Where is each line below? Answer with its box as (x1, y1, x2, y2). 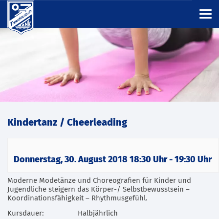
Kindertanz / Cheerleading (7, 117, 127, 128)
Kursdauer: (7, 209, 44, 217)
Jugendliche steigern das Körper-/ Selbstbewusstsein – (7, 185, 190, 193)
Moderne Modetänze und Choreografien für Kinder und (7, 176, 191, 184)
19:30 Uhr (175, 155, 212, 164)
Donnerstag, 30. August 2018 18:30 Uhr (14, 155, 167, 164)
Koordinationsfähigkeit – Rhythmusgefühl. (7, 194, 148, 202)
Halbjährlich (78, 209, 118, 217)
